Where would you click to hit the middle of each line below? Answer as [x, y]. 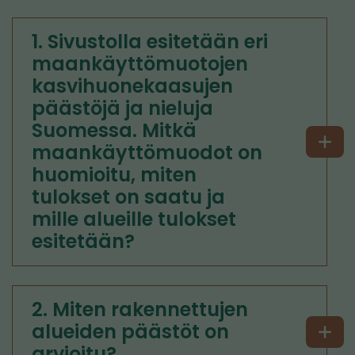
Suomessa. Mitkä [114, 130]
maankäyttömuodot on [147, 153]
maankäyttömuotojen [140, 64]
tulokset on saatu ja [128, 197]
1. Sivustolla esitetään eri [150, 42]
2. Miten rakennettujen [140, 309]
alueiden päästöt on [130, 332]
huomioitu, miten [114, 175]
